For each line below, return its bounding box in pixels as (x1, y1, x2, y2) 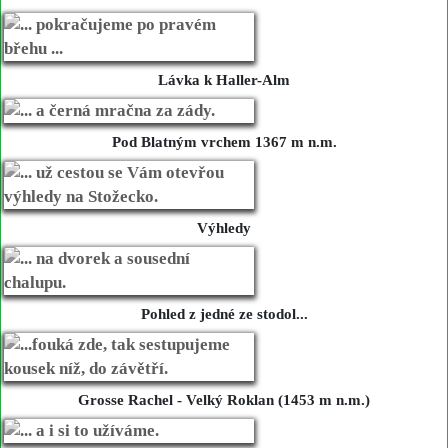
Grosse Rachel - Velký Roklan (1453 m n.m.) (78, 391, 370, 408)
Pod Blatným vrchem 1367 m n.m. (111, 133, 337, 150)
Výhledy (197, 219, 251, 236)
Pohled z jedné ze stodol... (140, 305, 308, 322)
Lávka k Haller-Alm (158, 71, 290, 88)
